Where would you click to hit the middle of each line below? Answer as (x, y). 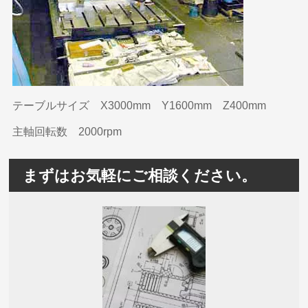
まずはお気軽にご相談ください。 (140, 175)
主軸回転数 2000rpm (67, 131)
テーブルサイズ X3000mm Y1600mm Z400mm (140, 105)
